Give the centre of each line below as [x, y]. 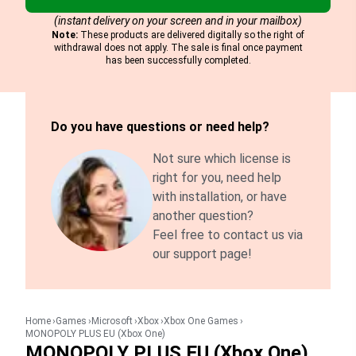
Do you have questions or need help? [160, 127]
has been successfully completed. [178, 60]
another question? [203, 216]
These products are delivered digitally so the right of [191, 35]
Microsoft [112, 321]
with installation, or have [220, 197]
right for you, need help [217, 178]
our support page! [202, 254]
